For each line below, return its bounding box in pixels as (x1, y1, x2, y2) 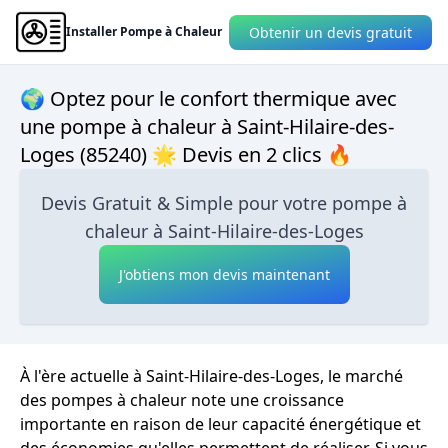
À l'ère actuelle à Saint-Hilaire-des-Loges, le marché (20, 365, 403, 387)
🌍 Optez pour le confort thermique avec (20, 85, 397, 112)
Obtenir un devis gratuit (249, 22, 412, 42)
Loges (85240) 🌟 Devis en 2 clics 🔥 (20, 141, 352, 168)
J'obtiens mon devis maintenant (118, 265, 330, 284)
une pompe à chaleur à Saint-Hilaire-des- (20, 113, 394, 140)
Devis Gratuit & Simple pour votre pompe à (41, 191, 407, 215)
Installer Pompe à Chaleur (66, 23, 222, 40)
